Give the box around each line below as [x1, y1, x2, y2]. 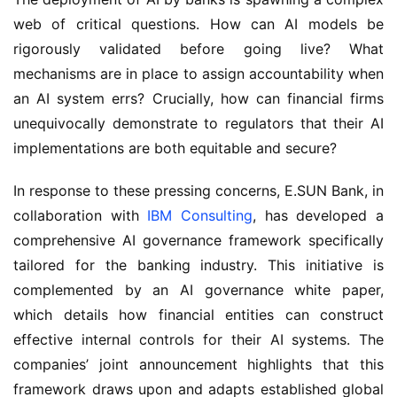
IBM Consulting [147, 206, 253, 224]
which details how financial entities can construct [13, 306, 384, 323]
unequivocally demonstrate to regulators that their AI [13, 114, 384, 132]
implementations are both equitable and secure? [13, 139, 337, 157]
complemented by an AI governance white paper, [13, 281, 384, 299]
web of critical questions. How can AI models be [13, 15, 384, 33]
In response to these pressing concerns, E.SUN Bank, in [13, 182, 384, 199]
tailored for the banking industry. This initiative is [13, 256, 384, 274]
